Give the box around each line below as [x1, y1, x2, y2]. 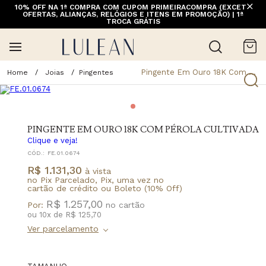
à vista [82, 166, 111, 176]
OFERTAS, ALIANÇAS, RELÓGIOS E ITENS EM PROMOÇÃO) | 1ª [23, 10, 243, 18]
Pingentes [79, 68, 113, 77]
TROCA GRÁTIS [106, 17, 160, 26]
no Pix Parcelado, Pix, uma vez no [27, 175, 164, 185]
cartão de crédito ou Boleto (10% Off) [27, 183, 182, 193]
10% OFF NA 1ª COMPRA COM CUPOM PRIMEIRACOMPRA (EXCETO [14, 3, 252, 11]
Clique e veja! [27, 135, 78, 145]
